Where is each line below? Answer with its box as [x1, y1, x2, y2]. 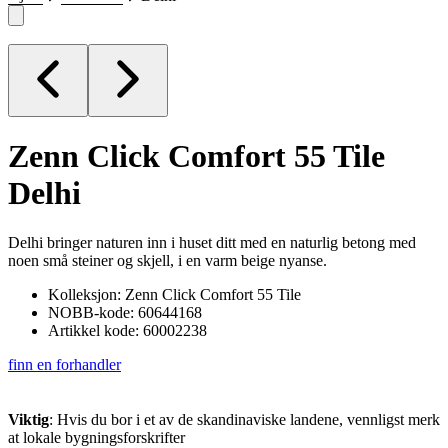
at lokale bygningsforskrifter [8, 428, 185, 446]
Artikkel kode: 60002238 [48, 321, 207, 339]
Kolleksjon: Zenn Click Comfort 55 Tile [48, 285, 301, 303]
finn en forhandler [8, 355, 121, 373]
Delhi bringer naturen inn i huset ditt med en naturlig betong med [8, 233, 416, 251]
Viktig [8, 410, 49, 428]
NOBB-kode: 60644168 [48, 303, 202, 321]
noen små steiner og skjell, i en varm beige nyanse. [8, 251, 327, 269]
